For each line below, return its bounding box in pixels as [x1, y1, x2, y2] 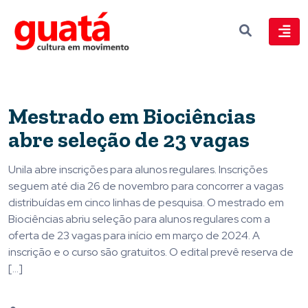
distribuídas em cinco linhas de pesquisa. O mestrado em [8, 195, 284, 210]
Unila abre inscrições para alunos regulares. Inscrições [8, 162, 267, 177]
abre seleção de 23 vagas [8, 126, 250, 153]
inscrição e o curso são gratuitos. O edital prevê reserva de [8, 245, 294, 260]
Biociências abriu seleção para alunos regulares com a [8, 212, 270, 227]
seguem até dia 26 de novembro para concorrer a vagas [8, 179, 283, 194]
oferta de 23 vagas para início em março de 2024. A [8, 228, 260, 243]
